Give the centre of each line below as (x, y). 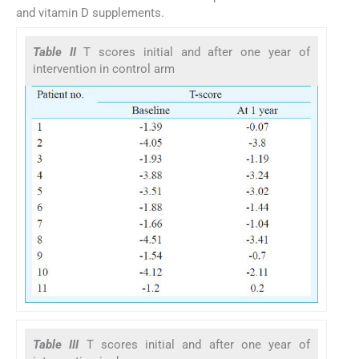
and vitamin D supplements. (90, 12)
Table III (60, 345)
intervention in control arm (104, 69)
